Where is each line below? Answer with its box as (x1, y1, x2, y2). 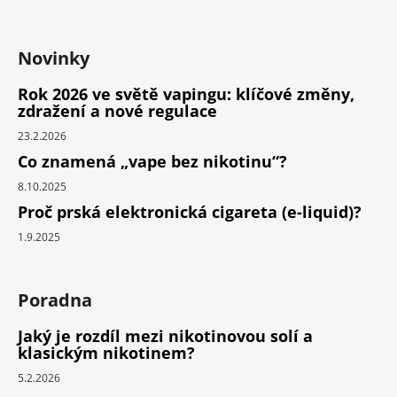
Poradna (18, 288, 92, 313)
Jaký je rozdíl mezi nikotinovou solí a (18, 325, 313, 347)
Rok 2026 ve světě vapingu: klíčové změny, (18, 83, 354, 105)
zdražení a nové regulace (18, 100, 217, 122)
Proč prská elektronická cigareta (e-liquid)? (18, 201, 362, 223)
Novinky (18, 46, 90, 71)
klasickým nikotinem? (18, 342, 195, 364)
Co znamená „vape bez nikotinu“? (18, 151, 287, 173)
